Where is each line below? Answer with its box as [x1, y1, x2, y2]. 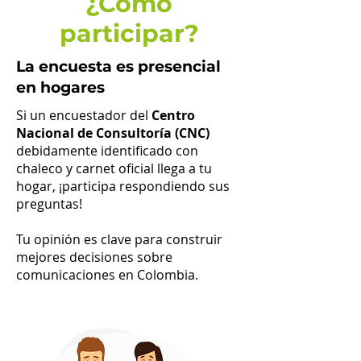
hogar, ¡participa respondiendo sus [16, 177, 230, 195]
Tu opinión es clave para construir [16, 230, 222, 248]
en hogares [16, 78, 105, 97]
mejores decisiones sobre [16, 248, 172, 266]
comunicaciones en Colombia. [16, 266, 198, 284]
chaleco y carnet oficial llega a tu [16, 160, 212, 177]
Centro [151, 106, 195, 124]
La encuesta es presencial [16, 57, 221, 76]
